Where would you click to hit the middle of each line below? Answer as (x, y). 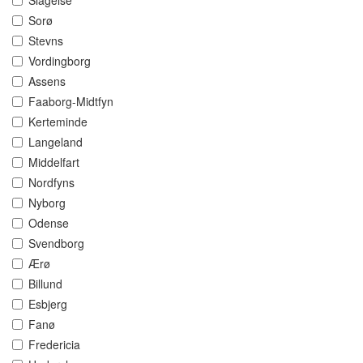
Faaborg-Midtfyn (71, 102)
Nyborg (47, 203)
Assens (47, 81)
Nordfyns (51, 183)
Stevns (46, 41)
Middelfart (54, 162)
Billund (45, 284)
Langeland (56, 142)
